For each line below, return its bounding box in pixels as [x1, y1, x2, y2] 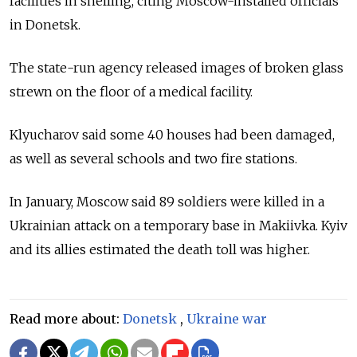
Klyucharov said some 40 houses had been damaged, [10, 127, 335, 143]
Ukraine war [186, 311, 267, 328]
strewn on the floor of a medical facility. [10, 84, 253, 100]
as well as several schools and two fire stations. [10, 151, 297, 167]
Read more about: [10, 311, 123, 328]
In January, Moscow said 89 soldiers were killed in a [10, 194, 324, 210]
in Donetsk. [10, 17, 80, 33]
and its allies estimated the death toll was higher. [10, 241, 310, 258]
